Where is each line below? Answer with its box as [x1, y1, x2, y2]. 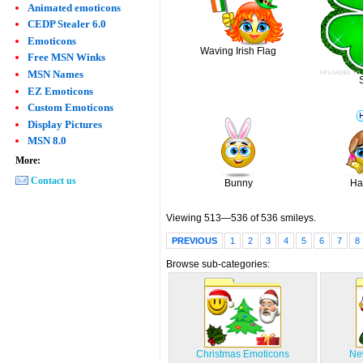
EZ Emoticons [27, 84, 93, 97]
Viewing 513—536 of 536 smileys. [166, 211, 317, 224]
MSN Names [27, 67, 83, 80]
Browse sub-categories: [166, 258, 271, 271]
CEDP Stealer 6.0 [27, 18, 106, 31]
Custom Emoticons [27, 101, 113, 114]
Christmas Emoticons [196, 348, 290, 361]
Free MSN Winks [27, 51, 105, 64]
